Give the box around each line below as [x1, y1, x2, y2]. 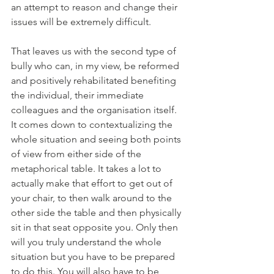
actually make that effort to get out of [11, 177, 175, 190]
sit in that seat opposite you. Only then [11, 221, 180, 234]
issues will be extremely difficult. [11, 16, 151, 28]
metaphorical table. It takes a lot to [11, 163, 164, 175]
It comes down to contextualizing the [11, 119, 175, 131]
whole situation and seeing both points [11, 133, 183, 146]
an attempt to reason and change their [11, 1, 180, 13]
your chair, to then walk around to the [11, 192, 174, 204]
